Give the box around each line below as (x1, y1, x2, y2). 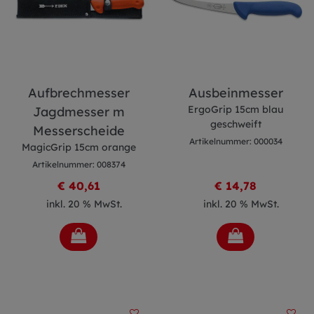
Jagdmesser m (32, 104, 125, 120)
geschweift (210, 118, 261, 130)
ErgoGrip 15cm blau (188, 103, 283, 116)
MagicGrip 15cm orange (21, 141, 136, 153)
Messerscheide (32, 123, 125, 139)
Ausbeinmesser (188, 85, 283, 101)
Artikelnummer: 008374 (32, 159, 125, 170)
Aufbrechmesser (27, 85, 130, 101)
